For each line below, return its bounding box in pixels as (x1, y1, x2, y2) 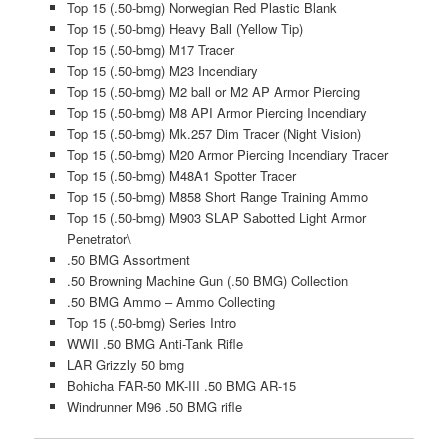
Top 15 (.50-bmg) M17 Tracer (66, 40, 234, 60)
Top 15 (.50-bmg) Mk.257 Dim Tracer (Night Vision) (66, 124, 361, 144)
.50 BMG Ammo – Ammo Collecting (66, 292, 275, 312)
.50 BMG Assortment (66, 250, 190, 270)
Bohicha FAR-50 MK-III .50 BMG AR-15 (66, 376, 296, 396)
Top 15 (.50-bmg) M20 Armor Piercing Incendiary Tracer (66, 145, 388, 165)
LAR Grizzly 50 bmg (66, 355, 184, 375)
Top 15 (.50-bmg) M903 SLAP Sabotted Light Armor (66, 208, 366, 228)
